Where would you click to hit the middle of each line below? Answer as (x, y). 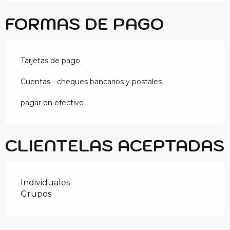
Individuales (45, 183)
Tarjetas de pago (50, 61)
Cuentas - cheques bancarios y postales (91, 82)
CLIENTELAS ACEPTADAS (115, 146)
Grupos (36, 194)
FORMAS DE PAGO (84, 24)
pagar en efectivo (52, 103)
